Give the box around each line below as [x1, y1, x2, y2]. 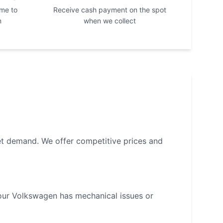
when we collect [83, 16, 136, 25]
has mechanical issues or [57, 191, 153, 201]
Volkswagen [12, 191, 57, 201]
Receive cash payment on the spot [53, 5, 166, 14]
